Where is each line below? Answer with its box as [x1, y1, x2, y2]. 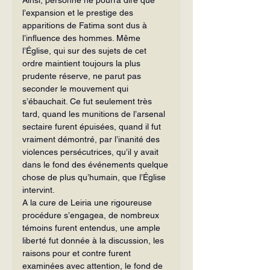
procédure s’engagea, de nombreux [22, 210, 162, 220]
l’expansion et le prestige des [22, 7, 136, 17]
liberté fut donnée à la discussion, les [22, 235, 166, 245]
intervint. [22, 184, 55, 195]
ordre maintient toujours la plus [22, 58, 143, 68]
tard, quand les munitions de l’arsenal [22, 108, 168, 119]
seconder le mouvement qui [22, 83, 131, 93]
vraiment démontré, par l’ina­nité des [22, 134, 162, 144]
